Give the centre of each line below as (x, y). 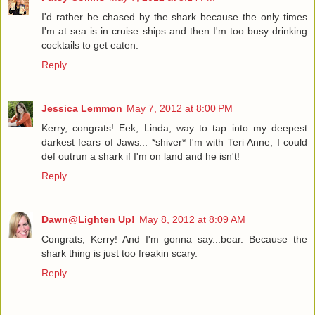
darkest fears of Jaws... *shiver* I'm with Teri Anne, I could (174, 142)
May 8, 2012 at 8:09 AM (192, 220)
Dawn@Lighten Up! (88, 220)
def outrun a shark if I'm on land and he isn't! (141, 156)
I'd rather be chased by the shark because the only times (174, 17)
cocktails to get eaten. (90, 45)
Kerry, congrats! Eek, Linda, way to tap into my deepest (174, 128)
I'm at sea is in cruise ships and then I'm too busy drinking (174, 31)
